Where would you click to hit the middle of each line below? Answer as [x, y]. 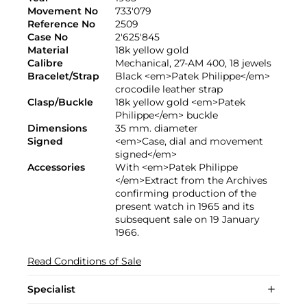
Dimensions [57, 128]
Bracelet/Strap [63, 76]
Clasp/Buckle [60, 102]
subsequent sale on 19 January [187, 220]
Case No [48, 37]
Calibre [45, 63]
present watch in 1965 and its [185, 207]
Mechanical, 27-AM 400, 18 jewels [193, 63]
